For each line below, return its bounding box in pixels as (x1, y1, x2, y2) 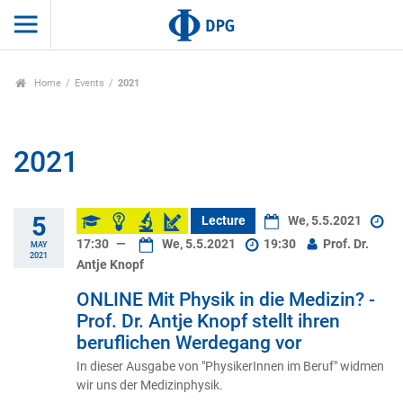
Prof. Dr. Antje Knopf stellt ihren (76, 309, 340, 332)
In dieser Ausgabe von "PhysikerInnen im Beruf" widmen (76, 358, 384, 373)
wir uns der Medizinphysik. (76, 377, 223, 392)
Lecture (201, 213, 246, 229)
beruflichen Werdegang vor (76, 331, 301, 354)
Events (75, 77, 105, 90)
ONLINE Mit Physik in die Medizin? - (76, 288, 375, 310)
